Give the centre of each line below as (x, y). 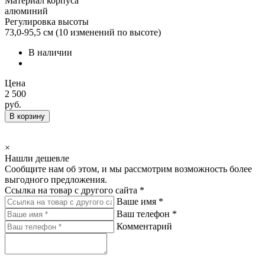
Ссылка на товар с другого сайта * (75, 190)
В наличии (50, 52)
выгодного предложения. (56, 180)
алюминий (26, 11)
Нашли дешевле (37, 158)
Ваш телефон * (147, 214)
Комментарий (144, 226)
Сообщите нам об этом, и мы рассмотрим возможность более (128, 169)
